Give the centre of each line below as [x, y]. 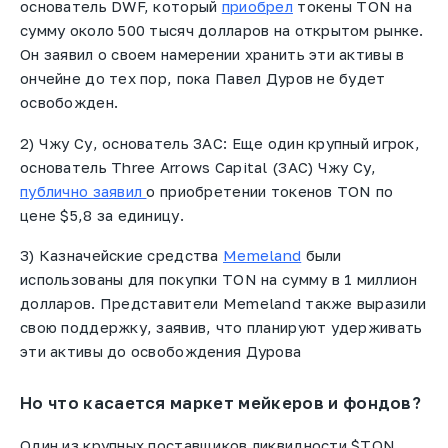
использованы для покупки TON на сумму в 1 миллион [219, 279]
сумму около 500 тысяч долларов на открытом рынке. [222, 30]
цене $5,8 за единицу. [102, 214]
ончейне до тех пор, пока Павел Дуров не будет [203, 78]
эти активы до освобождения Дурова [161, 351]
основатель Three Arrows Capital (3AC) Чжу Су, [198, 166]
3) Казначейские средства [121, 255]
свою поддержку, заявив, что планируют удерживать [221, 327]
